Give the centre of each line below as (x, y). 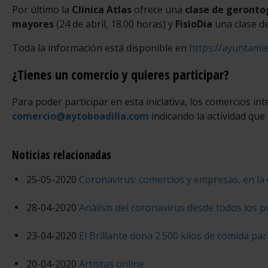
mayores (33, 24)
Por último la (42, 9)
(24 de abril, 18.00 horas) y (113, 24)
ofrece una (158, 9)
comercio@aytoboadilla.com (80, 116)
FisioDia (193, 24)
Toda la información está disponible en (100, 48)
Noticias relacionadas (62, 155)
